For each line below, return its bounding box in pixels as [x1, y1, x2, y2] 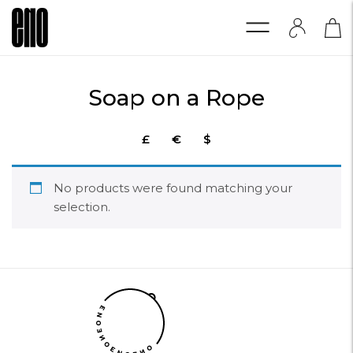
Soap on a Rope [88, 84, 265, 111]
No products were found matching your [53, 180, 292, 195]
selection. [53, 199, 110, 214]
